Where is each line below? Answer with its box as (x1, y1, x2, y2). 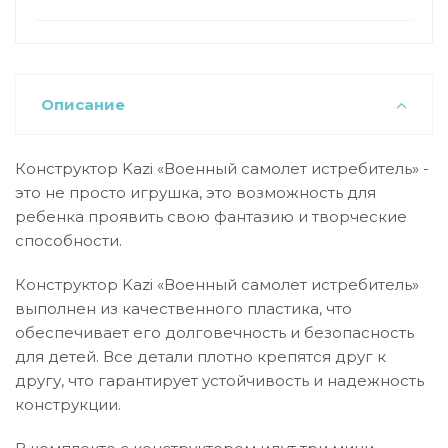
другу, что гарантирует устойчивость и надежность (15, 371, 424, 390)
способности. (15, 231, 122, 250)
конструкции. (15, 395, 121, 414)
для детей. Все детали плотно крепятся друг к (15, 347, 386, 366)
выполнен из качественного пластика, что (15, 299, 352, 318)
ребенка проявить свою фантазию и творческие (15, 207, 407, 226)
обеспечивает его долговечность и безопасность (15, 323, 414, 342)
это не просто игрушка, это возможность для (15, 183, 376, 202)
